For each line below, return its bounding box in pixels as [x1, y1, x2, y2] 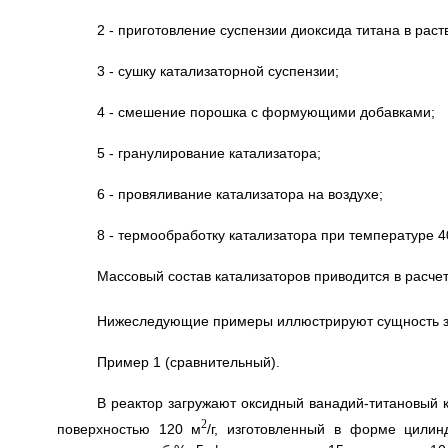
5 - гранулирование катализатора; [96, 144, 321, 161]
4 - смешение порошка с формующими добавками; [96, 103, 435, 120]
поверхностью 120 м [56, 421, 202, 438]
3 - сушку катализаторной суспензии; [96, 62, 339, 79]
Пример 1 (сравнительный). [96, 354, 280, 371]
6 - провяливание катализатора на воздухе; [96, 185, 383, 202]
